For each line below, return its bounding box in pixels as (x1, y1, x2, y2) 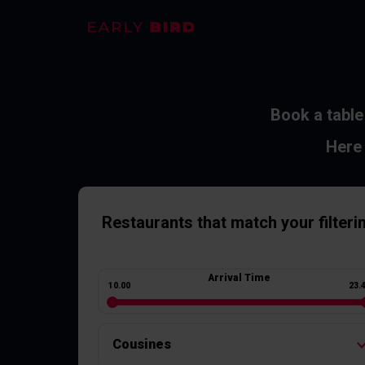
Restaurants (102, 213, 193, 232)
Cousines (112, 336, 171, 352)
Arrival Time (208, 271, 271, 284)
